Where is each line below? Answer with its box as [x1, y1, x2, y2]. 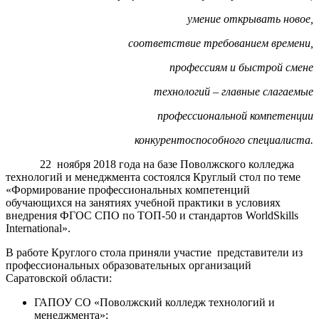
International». [6, 221, 70, 234]
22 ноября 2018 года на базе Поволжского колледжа [6, 157, 294, 170]
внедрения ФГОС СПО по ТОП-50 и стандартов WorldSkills [6, 209, 298, 221]
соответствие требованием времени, [128, 36, 313, 49]
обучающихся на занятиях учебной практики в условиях [6, 196, 281, 209]
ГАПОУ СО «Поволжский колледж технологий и [34, 296, 275, 308]
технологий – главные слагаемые [154, 85, 313, 98]
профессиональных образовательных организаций [6, 258, 251, 271]
